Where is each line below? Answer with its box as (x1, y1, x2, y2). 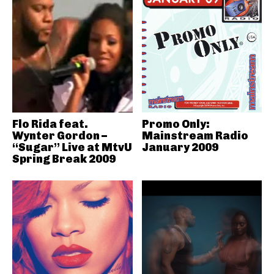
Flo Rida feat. (12, 117, 88, 131)
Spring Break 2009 (12, 152, 116, 166)
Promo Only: (141, 117, 210, 131)
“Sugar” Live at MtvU (12, 140, 132, 154)
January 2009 (141, 140, 218, 154)
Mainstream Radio (141, 128, 248, 143)
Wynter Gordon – (12, 128, 107, 143)
